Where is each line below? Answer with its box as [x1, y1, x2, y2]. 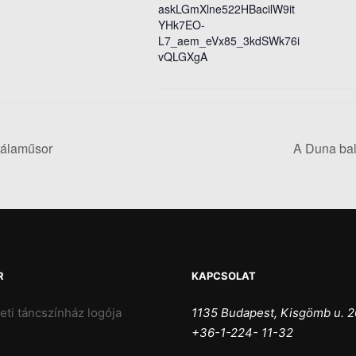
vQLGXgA [158, 48, 207, 64]
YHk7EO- [158, 16, 205, 33]
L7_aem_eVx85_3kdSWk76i [158, 32, 300, 48]
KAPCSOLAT [192, 269, 257, 282]
